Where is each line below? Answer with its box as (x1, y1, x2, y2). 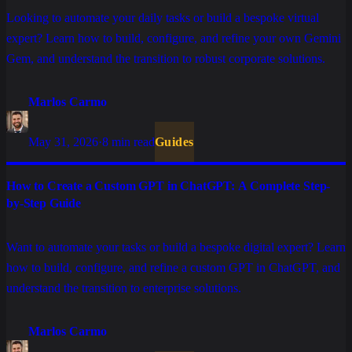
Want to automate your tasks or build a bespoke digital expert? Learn (6, 240, 346, 255)
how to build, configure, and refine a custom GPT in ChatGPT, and (6, 261, 340, 275)
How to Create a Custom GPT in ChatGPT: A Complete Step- (6, 179, 331, 193)
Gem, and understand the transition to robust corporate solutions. (6, 52, 325, 66)
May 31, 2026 (28, 135, 98, 149)
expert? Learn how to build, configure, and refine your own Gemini (6, 31, 341, 46)
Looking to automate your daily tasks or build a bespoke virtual (6, 11, 319, 25)
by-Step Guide (6, 196, 81, 211)
